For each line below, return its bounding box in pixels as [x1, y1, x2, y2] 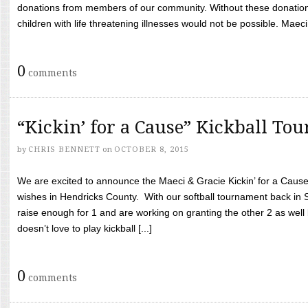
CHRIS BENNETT [28, 145, 100, 154]
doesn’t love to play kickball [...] [17, 223, 152, 234]
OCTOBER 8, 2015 [114, 145, 189, 154]
